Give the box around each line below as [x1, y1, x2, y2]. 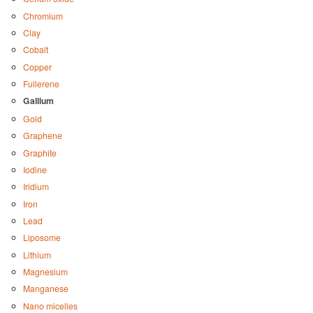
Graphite [22, 146, 57, 159]
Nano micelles [22, 299, 78, 312]
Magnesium [22, 265, 68, 278]
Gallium [22, 94, 54, 108]
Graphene [22, 129, 62, 142]
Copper [22, 60, 52, 73]
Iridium [22, 180, 49, 193]
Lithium [22, 248, 51, 261]
